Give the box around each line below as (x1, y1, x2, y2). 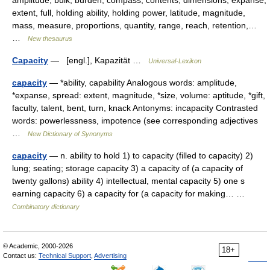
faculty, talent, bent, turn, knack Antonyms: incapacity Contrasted (12, 103, 258, 113)
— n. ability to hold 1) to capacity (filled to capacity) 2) (47, 151, 253, 160)
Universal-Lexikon (148, 57, 201, 64)
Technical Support (39, 252, 91, 259)
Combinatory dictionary (12, 203, 80, 210)
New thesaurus (28, 35, 72, 42)
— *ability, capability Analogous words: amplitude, (47, 78, 237, 87)
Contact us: (3, 252, 39, 259)
